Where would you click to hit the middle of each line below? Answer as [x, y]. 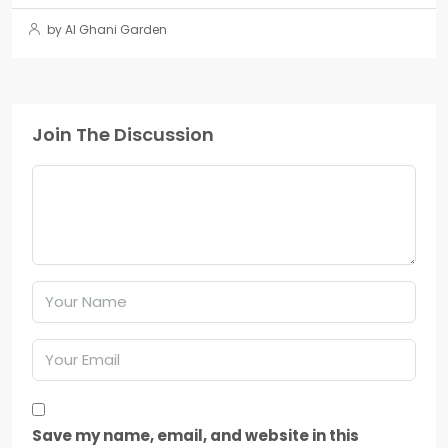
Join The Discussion [123, 134]
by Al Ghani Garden [105, 29]
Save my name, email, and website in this [195, 435]
